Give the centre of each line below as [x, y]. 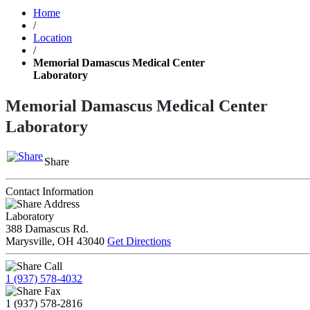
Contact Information [49, 191]
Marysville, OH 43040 [55, 241]
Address [62, 203]
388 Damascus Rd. [47, 228]
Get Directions [139, 241]
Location [53, 38]
